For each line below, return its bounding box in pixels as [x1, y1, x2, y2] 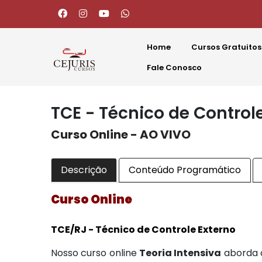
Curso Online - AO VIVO [51, 126, 191, 143]
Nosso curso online [51, 246, 139, 260]
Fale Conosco [147, 61, 202, 73]
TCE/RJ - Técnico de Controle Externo [51, 223, 236, 236]
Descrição [61, 163, 107, 177]
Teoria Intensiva [139, 246, 222, 260]
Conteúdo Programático [129, 163, 241, 177]
